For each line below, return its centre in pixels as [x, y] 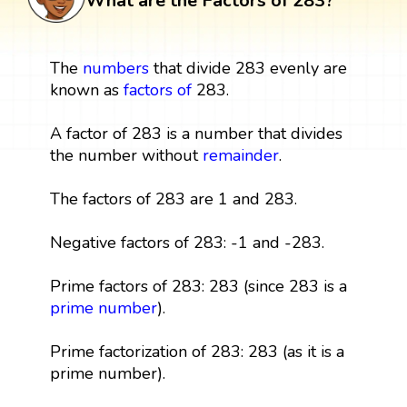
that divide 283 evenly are [248, 68]
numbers [115, 68]
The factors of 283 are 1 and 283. [173, 199]
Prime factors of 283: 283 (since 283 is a [198, 286]
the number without [126, 155]
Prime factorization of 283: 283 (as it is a [197, 351]
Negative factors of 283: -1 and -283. [187, 242]
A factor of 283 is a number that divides [196, 133]
